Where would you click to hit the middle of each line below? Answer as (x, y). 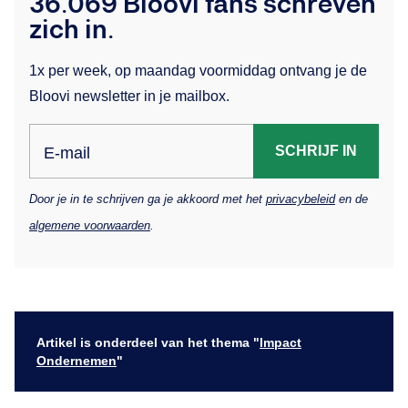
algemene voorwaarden (90, 225)
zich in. (71, 30)
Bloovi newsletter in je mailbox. (129, 96)
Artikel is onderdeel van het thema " (148, 342)
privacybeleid (301, 199)
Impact (280, 342)
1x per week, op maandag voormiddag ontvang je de (198, 70)
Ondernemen (76, 360)
